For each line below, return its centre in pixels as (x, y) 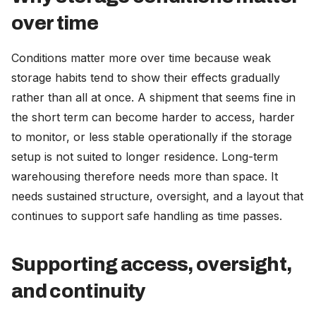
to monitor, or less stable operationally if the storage (152, 137)
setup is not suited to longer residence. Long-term (145, 157)
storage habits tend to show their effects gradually (146, 78)
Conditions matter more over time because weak (141, 58)
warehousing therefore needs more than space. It (145, 176)
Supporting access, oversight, (152, 265)
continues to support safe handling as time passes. (147, 216)
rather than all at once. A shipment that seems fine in (153, 97)
